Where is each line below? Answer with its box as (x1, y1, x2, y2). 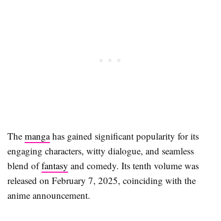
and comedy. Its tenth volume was (68, 159, 199, 172)
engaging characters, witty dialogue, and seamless (7, 144, 194, 157)
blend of (7, 159, 41, 172)
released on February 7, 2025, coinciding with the (7, 174, 196, 186)
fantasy (41, 159, 68, 172)
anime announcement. (7, 188, 90, 201)
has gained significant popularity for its (50, 129, 199, 142)
